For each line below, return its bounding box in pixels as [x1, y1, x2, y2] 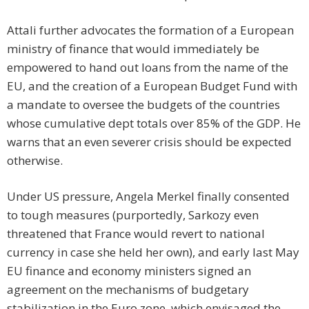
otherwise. [7, 152, 63, 169]
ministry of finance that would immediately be [7, 41, 259, 57]
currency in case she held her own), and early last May [7, 244, 299, 261]
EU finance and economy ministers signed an [7, 263, 251, 279]
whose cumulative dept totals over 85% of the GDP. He [7, 115, 301, 132]
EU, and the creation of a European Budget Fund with [7, 78, 297, 94]
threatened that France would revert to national [7, 226, 265, 242]
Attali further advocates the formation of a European [7, 22, 294, 39]
